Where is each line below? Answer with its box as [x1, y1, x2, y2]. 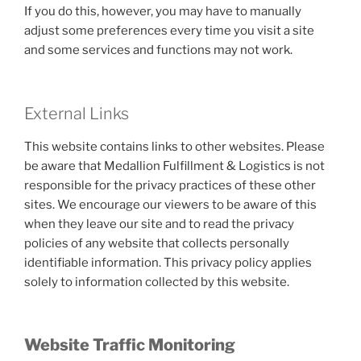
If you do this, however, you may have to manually [24, 4, 301, 19]
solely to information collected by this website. [24, 274, 289, 289]
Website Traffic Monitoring [24, 335, 235, 355]
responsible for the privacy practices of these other [24, 177, 316, 193]
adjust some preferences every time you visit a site [24, 23, 314, 38]
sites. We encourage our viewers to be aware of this [24, 197, 317, 212]
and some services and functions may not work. [24, 43, 293, 57]
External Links [24, 103, 129, 123]
